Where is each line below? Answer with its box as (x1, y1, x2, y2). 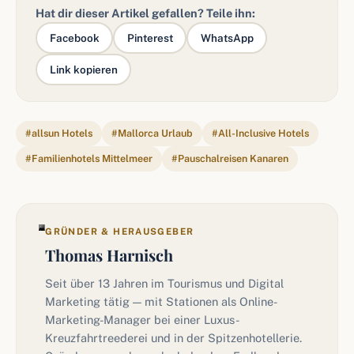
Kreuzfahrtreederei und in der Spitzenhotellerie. (45, 331, 303, 345)
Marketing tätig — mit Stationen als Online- (45, 295, 278, 308)
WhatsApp (200, 31, 254, 44)
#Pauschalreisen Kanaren (171, 153, 288, 164)
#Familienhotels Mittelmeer (25, 153, 153, 164)
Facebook (49, 31, 100, 44)
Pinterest (126, 31, 173, 44)
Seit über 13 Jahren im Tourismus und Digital (45, 277, 284, 290)
